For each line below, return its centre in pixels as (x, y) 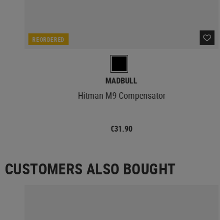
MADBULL (121, 80)
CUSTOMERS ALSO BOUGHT (90, 168)
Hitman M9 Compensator (122, 95)
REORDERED (48, 39)
